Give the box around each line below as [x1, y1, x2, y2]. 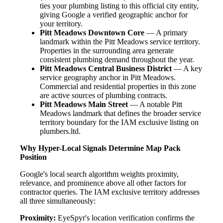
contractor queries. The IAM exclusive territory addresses [20, 188, 200, 197]
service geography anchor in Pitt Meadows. [40, 73, 176, 82]
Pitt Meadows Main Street [40, 100, 128, 109]
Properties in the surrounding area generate [40, 46, 174, 55]
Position [20, 153, 47, 162]
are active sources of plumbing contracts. [40, 91, 167, 100]
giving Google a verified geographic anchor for [40, 10, 188, 19]
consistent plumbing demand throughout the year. [40, 55, 194, 64]
